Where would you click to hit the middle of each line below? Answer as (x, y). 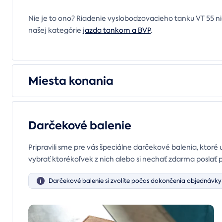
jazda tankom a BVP (117, 30)
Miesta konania (71, 81)
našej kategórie (55, 30)
